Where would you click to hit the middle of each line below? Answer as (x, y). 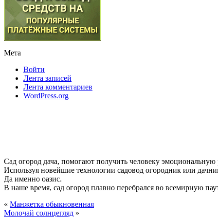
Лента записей (47, 78)
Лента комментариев (58, 87)
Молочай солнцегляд (39, 213)
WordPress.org (46, 96)
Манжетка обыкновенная (52, 204)
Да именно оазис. (33, 179)
